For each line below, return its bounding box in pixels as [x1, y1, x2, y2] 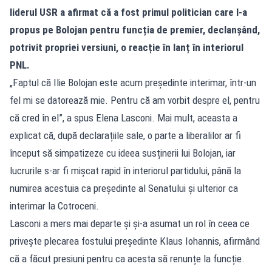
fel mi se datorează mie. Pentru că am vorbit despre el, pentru [10, 93, 260, 106]
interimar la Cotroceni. [10, 199, 99, 212]
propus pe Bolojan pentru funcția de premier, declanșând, [10, 23, 260, 36]
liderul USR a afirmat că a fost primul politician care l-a [10, 5, 247, 18]
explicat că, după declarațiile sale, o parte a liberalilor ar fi [10, 129, 241, 141]
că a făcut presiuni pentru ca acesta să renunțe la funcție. [10, 252, 245, 265]
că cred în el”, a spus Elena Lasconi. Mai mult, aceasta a [10, 111, 237, 124]
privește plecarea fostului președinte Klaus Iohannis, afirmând [10, 234, 260, 247]
